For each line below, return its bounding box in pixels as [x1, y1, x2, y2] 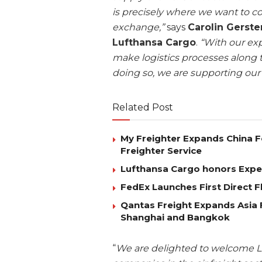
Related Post [112, 102, 173, 113]
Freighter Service [120, 145, 202, 157]
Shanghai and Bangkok [120, 212, 230, 223]
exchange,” [112, 22, 164, 33]
